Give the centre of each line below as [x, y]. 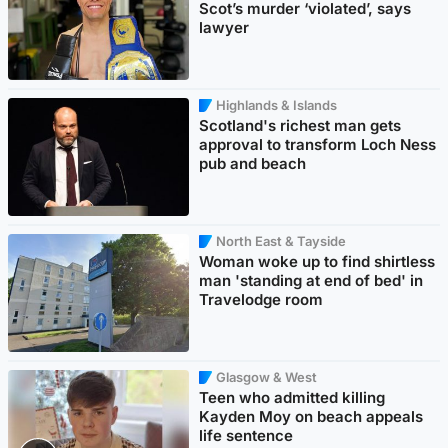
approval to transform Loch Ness [318, 145]
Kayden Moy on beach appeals [311, 417]
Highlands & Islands [277, 105]
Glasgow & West [267, 377]
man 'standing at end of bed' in [311, 281]
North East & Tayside [281, 241]
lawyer [224, 28]
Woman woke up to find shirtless [317, 262]
